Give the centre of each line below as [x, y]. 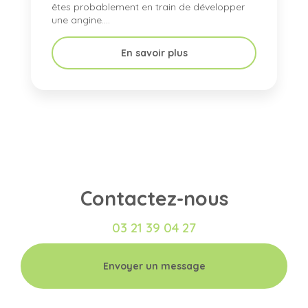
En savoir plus [154, 53]
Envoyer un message [154, 266]
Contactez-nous [154, 198]
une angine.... [81, 20]
